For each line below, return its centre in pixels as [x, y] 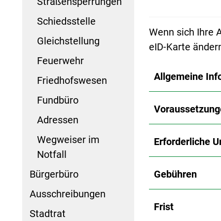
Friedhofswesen [72, 80]
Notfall [52, 154]
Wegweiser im [68, 139]
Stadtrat [48, 213]
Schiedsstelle [66, 21]
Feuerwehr [60, 60]
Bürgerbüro [54, 174]
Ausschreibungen [68, 194]
